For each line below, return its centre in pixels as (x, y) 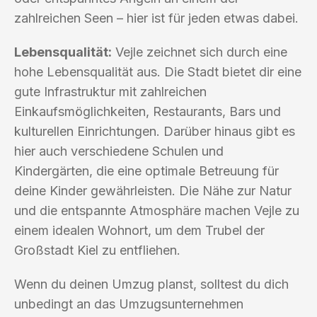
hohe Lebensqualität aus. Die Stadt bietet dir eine (158, 71)
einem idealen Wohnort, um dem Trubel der (139, 230)
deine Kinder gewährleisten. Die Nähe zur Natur (153, 190)
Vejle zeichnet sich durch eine (200, 52)
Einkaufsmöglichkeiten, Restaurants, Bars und (148, 111)
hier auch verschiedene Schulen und (119, 151)
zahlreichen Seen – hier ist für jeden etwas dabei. (156, 18)
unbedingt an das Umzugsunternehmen (129, 304)
